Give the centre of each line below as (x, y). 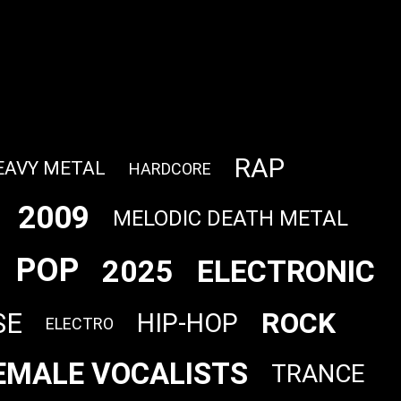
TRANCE (318, 374)
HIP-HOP (188, 324)
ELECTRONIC (286, 271)
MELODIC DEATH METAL (230, 218)
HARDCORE (170, 168)
